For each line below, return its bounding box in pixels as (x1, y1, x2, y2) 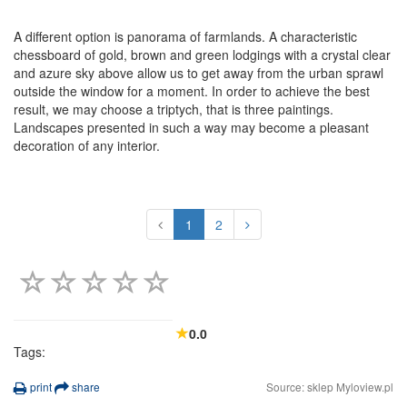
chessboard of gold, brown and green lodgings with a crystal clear (14, 45, 391, 64)
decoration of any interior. (14, 135, 160, 154)
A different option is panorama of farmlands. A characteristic (14, 26, 357, 45)
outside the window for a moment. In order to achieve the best (14, 81, 370, 100)
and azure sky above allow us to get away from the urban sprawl (14, 63, 383, 82)
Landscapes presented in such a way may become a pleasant (14, 117, 369, 136)
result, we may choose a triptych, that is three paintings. (14, 99, 333, 118)
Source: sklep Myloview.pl (266, 379, 393, 395)
